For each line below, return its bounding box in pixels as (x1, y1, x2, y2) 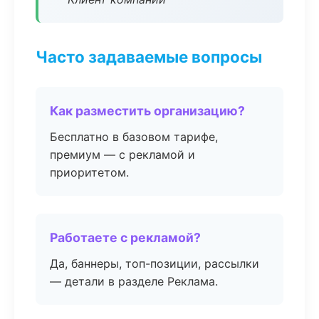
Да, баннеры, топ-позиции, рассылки (50, 256, 259, 271)
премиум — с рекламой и (50, 147, 195, 162)
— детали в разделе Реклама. (50, 274, 218, 288)
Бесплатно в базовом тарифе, (50, 130, 218, 144)
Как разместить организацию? (50, 103, 245, 118)
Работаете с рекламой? (50, 230, 201, 245)
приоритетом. (50, 165, 129, 179)
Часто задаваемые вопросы (36, 47, 262, 66)
